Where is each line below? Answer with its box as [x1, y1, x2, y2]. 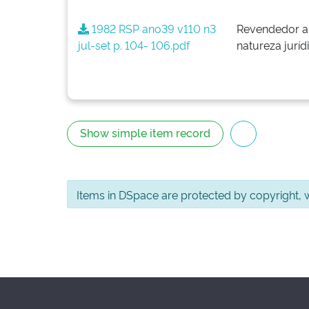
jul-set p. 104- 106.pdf [78, 37, 190, 52]
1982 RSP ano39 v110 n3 [89, 21, 216, 36]
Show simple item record [80, 125, 210, 140]
